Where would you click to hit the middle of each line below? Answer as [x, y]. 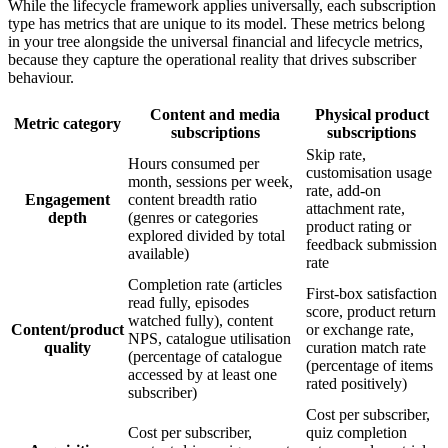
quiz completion [356, 432]
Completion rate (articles [205, 284]
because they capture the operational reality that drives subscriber [212, 59]
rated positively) [356, 383]
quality [67, 347]
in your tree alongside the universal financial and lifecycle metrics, [215, 41]
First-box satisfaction [371, 293]
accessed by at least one [202, 374]
